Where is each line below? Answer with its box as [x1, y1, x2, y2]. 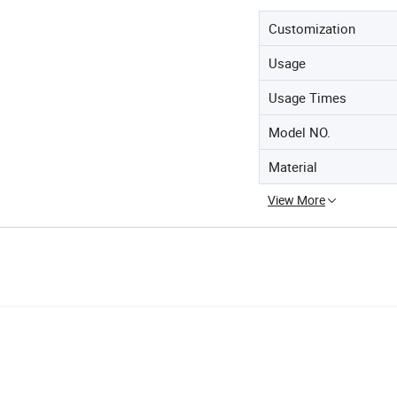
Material [269, 157, 317, 175]
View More [268, 191, 325, 208]
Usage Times [269, 88, 346, 106]
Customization [269, 19, 355, 37]
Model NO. [269, 122, 331, 141]
